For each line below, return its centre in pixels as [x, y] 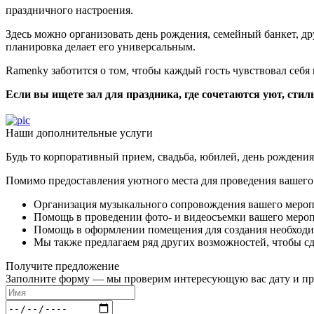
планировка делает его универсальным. [101, 46]
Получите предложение [62, 266]
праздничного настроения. [69, 10]
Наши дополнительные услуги [79, 133]
